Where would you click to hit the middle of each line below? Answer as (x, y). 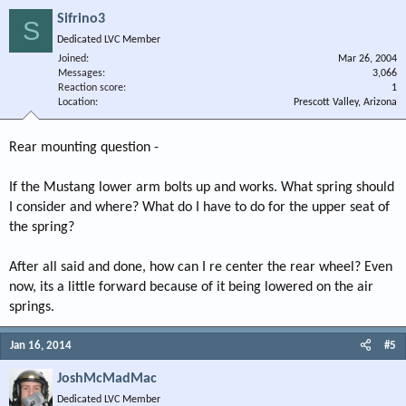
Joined (72, 59)
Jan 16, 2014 (41, 346)
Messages (80, 73)
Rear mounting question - (84, 148)
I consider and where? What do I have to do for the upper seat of (199, 208)
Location (77, 102)
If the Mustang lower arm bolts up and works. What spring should (202, 188)
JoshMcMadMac (107, 379)
